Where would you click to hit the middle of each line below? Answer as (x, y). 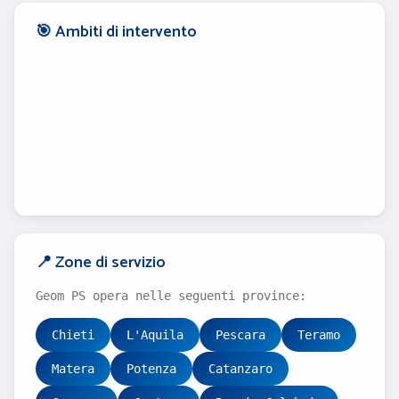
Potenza (151, 369)
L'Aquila (155, 335)
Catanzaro (240, 369)
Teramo (319, 335)
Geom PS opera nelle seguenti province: (171, 296)
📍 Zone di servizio (101, 263)
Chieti (73, 335)
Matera (73, 369)
